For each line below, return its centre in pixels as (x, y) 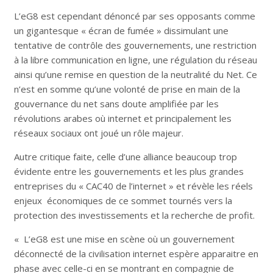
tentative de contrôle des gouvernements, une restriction (135, 45)
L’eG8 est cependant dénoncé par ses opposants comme (134, 16)
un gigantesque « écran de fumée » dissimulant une (121, 31)
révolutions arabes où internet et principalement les (122, 119)
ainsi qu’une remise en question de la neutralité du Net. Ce (135, 75)
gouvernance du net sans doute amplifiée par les (116, 104)
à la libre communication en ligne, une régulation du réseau (135, 60)
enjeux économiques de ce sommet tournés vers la (123, 201)
